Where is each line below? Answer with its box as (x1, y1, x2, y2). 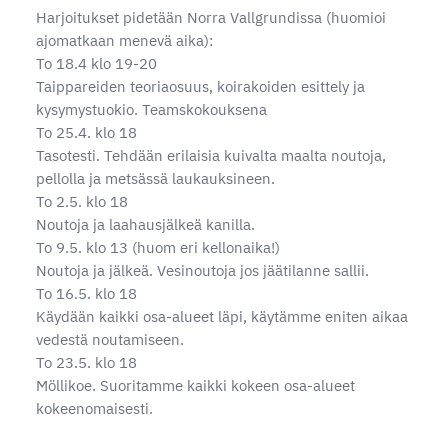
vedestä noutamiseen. (35, 329, 184, 349)
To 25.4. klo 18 (35, 122, 137, 142)
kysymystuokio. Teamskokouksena (35, 99, 267, 119)
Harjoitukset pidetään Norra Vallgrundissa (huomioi (35, 7, 386, 27)
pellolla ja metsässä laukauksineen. (35, 168, 275, 188)
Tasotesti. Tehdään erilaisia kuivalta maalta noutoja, (35, 145, 386, 165)
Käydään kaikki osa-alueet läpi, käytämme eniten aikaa (35, 306, 408, 326)
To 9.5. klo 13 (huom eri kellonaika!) (35, 237, 280, 257)
